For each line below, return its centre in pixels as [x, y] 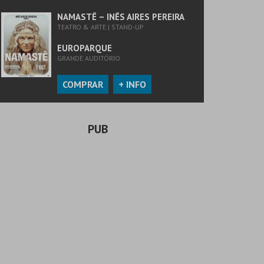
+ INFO [132, 84]
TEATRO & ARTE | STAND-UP [100, 27]
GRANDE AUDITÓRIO [89, 58]
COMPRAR [83, 84]
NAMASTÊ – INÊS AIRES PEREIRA [121, 17]
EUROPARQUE [85, 48]
